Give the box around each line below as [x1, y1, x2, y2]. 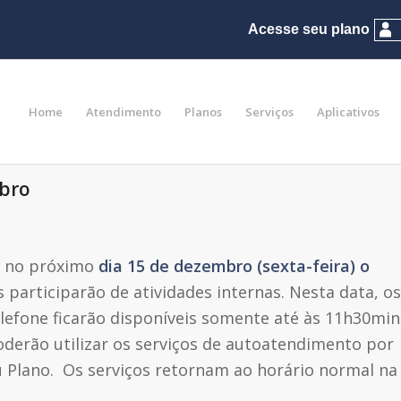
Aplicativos [317, 104, 380, 120]
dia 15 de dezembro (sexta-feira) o [98, 255, 370, 277]
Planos [184, 104, 223, 120]
